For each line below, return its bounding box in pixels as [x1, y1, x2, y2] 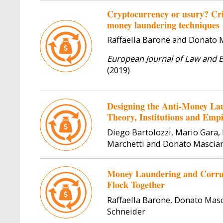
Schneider [107, 205, 145, 217]
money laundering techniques [107, 18, 220, 31]
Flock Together [107, 178, 165, 192]
